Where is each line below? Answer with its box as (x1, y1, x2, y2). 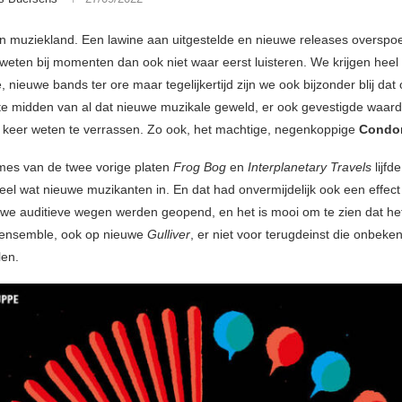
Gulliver (147, 227, 190, 242)
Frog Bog (173, 160, 226, 175)
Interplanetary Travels (248, 160, 375, 175)
